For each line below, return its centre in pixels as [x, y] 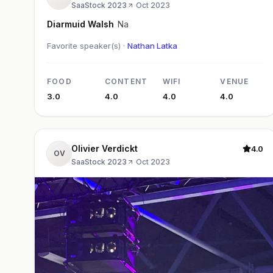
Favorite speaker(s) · [87, 45]
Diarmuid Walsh [80, 24]
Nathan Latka [152, 45]
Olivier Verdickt [105, 148]
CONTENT [126, 81]
